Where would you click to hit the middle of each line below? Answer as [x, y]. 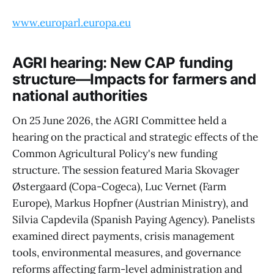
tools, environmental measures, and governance [127, 252]
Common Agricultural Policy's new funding [115, 153]
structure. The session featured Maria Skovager [126, 170]
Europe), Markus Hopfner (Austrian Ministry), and [130, 203]
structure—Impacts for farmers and [134, 80]
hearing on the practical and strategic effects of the [135, 137]
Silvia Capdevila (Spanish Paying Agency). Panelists [134, 219]
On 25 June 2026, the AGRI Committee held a [120, 120]
